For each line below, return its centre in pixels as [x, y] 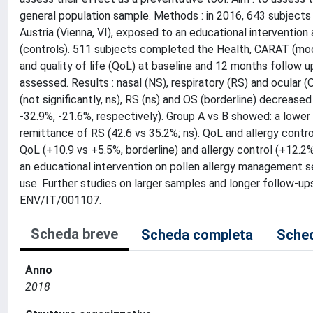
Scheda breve [74, 234]
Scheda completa [197, 235]
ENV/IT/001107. [60, 200]
